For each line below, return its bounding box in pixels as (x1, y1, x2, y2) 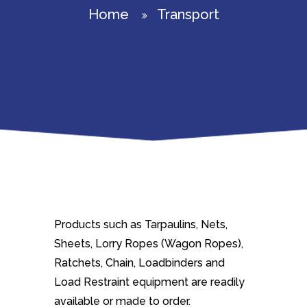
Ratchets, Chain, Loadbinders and (54, 256, 225, 269)
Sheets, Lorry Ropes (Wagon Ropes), (54, 237, 243, 250)
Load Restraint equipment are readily (54, 275, 245, 288)
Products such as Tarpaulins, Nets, (54, 218, 228, 231)
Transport (156, 6, 219, 23)
